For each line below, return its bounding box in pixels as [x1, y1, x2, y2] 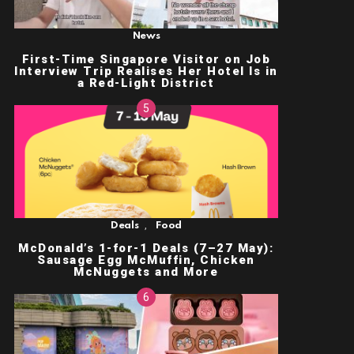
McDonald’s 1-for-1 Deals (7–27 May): [18, 240, 274, 255]
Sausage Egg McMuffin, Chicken [37, 252, 255, 267]
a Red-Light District [77, 75, 215, 90]
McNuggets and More [73, 264, 219, 279]
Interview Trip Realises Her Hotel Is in [14, 63, 278, 78]
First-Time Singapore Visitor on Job [21, 51, 271, 66]
